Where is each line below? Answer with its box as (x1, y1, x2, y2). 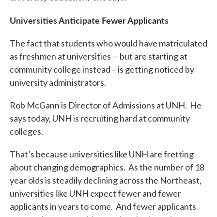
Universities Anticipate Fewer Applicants (10, 14, 169, 26)
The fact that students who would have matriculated (10, 38, 207, 48)
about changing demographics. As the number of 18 (10, 162, 204, 172)
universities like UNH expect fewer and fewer (10, 188, 181, 199)
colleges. (10, 126, 43, 137)
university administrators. (10, 77, 109, 88)
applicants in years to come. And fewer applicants (10, 201, 196, 212)
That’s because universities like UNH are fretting (10, 149, 194, 159)
